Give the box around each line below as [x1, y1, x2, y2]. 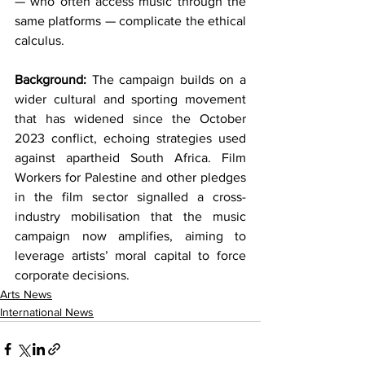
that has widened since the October [15, 112, 246, 126]
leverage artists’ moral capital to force [15, 248, 246, 263]
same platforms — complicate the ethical [15, 14, 246, 29]
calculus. [15, 33, 64, 48]
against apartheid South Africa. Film [15, 151, 246, 165]
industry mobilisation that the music [15, 209, 246, 224]
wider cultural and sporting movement [15, 92, 246, 107]
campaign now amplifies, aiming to [15, 229, 246, 244]
